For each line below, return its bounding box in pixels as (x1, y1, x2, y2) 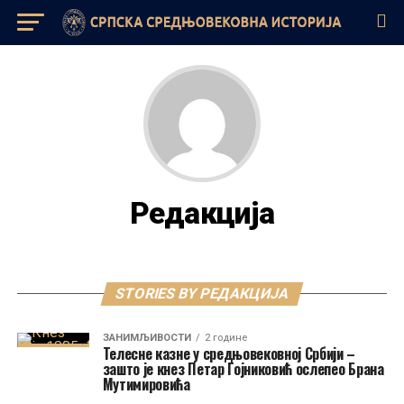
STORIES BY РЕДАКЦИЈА (113, 285, 291, 302)
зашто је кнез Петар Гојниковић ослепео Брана (102, 358, 384, 380)
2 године (204, 332, 247, 344)
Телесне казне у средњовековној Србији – (102, 343, 356, 364)
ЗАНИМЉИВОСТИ (102, 332, 191, 344)
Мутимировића (102, 373, 190, 395)
